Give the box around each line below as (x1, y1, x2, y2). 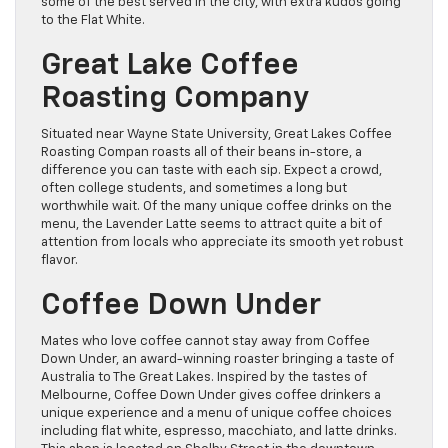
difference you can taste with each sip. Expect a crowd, (41, 164, 382, 178)
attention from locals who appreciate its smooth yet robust (41, 236, 403, 250)
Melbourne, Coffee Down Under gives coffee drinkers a (41, 389, 381, 403)
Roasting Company (41, 84, 309, 115)
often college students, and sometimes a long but (41, 182, 347, 196)
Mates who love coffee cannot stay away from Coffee (41, 335, 370, 349)
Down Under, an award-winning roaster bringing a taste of (41, 353, 394, 367)
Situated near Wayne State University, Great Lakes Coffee (41, 128, 392, 142)
